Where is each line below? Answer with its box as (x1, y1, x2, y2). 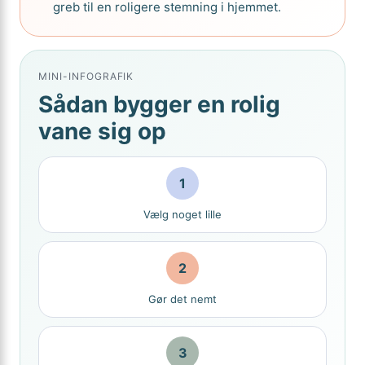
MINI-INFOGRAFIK (38, 70, 134, 82)
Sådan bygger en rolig (38, 90, 280, 118)
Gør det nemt (148, 292, 217, 306)
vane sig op (38, 117, 166, 145)
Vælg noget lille (143, 208, 222, 221)
